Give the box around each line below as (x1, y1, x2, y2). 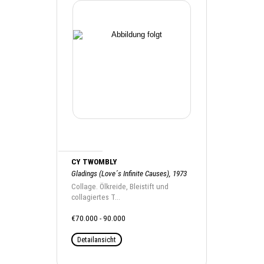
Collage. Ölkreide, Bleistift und (71, 182, 169, 191)
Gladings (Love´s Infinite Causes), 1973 (71, 169, 187, 178)
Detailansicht (77, 235, 117, 244)
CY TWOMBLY (71, 157, 118, 166)
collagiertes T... (71, 193, 121, 202)
